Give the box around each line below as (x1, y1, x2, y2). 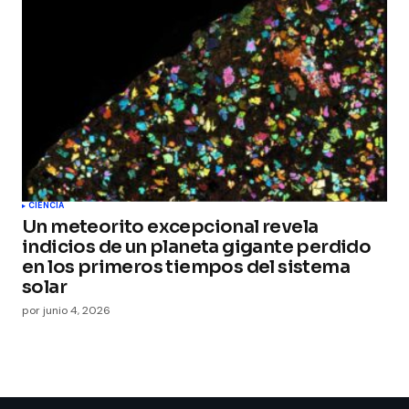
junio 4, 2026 (43, 302, 110, 318)
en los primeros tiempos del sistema (22, 255, 350, 278)
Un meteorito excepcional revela (22, 215, 319, 238)
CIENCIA (28, 199, 65, 211)
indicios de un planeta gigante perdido (22, 235, 372, 258)
